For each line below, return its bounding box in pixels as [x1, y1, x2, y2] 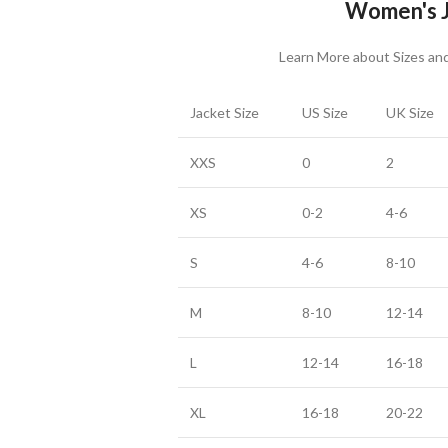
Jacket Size [189, 104, 259, 121]
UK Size [385, 104, 434, 121]
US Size [301, 104, 348, 121]
